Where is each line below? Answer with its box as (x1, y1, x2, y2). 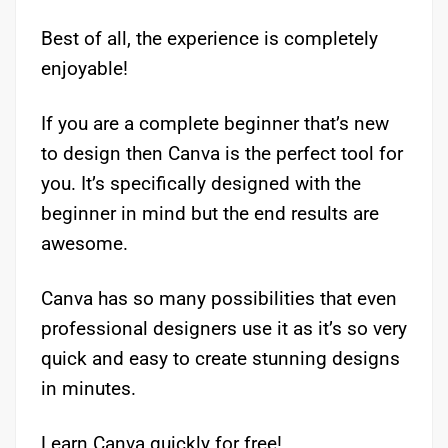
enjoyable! (41, 56, 128, 80)
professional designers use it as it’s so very (41, 316, 407, 340)
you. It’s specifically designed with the (41, 171, 361, 195)
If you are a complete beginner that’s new (41, 111, 389, 135)
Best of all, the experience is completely (41, 26, 378, 50)
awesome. (41, 231, 128, 255)
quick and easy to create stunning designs (41, 346, 400, 370)
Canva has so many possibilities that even (41, 286, 397, 310)
